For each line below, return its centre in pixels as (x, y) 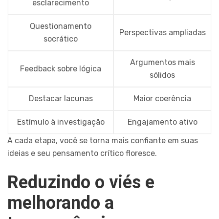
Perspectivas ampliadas (162, 33)
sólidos (162, 75)
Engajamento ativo (162, 122)
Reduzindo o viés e (81, 183)
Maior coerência (162, 99)
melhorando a (61, 203)
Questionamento (61, 26)
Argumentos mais (162, 63)
